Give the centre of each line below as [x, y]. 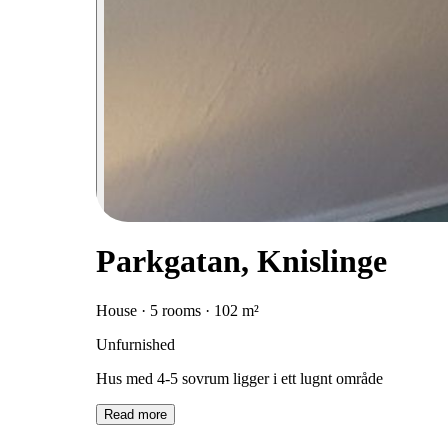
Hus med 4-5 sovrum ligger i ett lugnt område [239, 378]
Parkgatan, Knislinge [241, 261]
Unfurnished [135, 344]
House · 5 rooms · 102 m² [177, 310]
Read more [135, 414]
